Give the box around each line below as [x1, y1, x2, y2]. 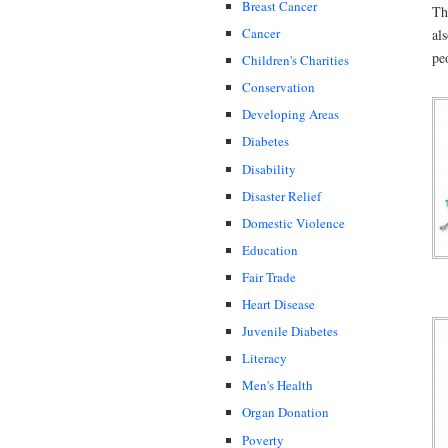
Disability [242, 159, 296, 178]
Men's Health [242, 376, 313, 395]
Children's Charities [242, 51, 349, 70]
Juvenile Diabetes [242, 322, 338, 341]
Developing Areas [242, 105, 339, 124]
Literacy [242, 349, 287, 368]
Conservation [242, 78, 315, 97]
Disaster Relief [242, 186, 321, 205]
